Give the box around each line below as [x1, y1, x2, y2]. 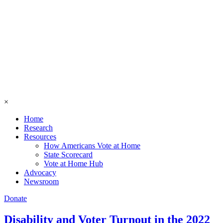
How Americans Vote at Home [44, 141, 140, 150]
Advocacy [24, 168, 56, 177]
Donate [4, 194, 27, 203]
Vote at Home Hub [44, 159, 103, 168]
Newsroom [24, 177, 59, 186]
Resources [24, 132, 56, 141]
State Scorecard [44, 150, 93, 159]
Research [24, 123, 53, 132]
